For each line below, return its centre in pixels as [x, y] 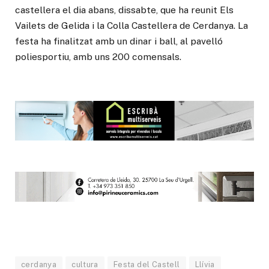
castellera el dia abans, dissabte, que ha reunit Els [124, 10]
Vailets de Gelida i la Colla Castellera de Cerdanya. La [131, 26]
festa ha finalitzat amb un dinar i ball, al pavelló [119, 41]
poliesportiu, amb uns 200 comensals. [98, 57]
